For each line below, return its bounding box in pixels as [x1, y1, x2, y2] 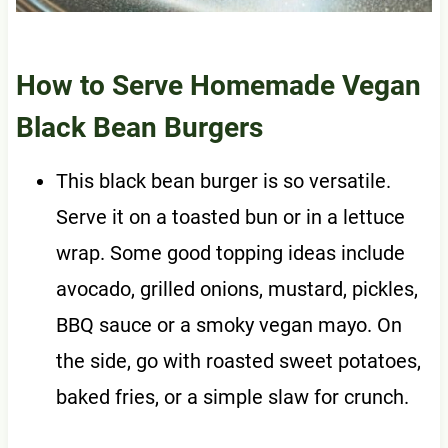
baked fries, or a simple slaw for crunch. [55, 385, 409, 410]
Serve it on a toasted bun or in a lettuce [55, 205, 405, 230]
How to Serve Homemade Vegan [15, 69, 421, 103]
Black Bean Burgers [15, 111, 263, 145]
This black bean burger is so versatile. [55, 169, 391, 194]
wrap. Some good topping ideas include [55, 241, 405, 266]
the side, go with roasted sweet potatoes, [55, 349, 421, 374]
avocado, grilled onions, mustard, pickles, [55, 277, 418, 302]
